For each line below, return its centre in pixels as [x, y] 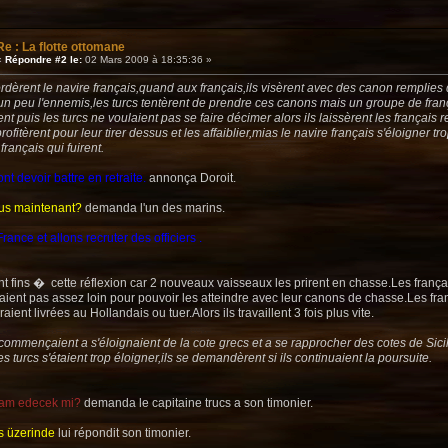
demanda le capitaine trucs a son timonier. [197, 403]
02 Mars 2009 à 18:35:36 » [147, 60]
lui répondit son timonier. [123, 433]
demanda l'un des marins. [153, 208]
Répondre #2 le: [43, 60]
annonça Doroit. [191, 178]
